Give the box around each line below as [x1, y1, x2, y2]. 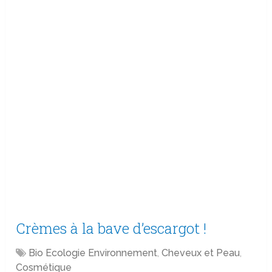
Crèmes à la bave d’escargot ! [16, 219, 207, 239]
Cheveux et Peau [161, 247, 240, 259]
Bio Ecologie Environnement [29, 247, 158, 259]
